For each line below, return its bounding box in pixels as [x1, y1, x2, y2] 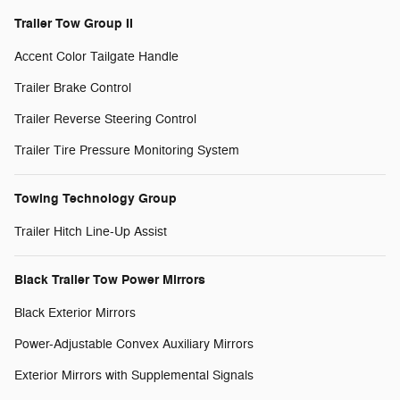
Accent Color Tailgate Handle [14, 49, 179, 65]
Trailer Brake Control [14, 80, 131, 96]
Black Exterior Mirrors [14, 305, 136, 321]
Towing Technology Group [14, 190, 177, 208]
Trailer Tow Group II [14, 15, 133, 33]
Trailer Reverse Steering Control [14, 112, 196, 128]
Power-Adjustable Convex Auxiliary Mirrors [14, 337, 254, 353]
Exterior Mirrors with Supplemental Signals [14, 368, 254, 384]
